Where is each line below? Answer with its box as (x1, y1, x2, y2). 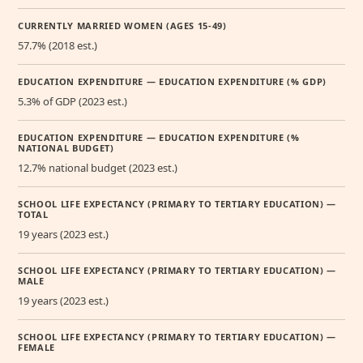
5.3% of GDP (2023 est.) (18, 94, 127, 109)
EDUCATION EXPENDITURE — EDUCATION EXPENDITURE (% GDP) (18, 75, 327, 88)
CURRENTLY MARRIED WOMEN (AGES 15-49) (18, 19, 227, 32)
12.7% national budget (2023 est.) (18, 160, 177, 176)
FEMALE (18, 341, 55, 354)
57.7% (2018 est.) (18, 38, 97, 53)
